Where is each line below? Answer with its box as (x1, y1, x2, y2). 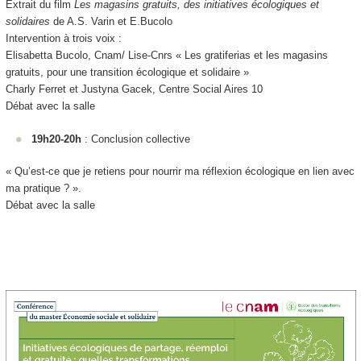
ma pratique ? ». (5, 182, 81, 195)
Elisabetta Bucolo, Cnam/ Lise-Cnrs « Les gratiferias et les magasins (5, 49, 328, 62)
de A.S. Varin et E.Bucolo (49, 15, 172, 28)
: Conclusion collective (81, 132, 190, 145)
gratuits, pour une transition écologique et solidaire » (5, 66, 249, 79)
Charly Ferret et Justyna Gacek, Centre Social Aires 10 (5, 83, 263, 96)
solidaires (5, 15, 50, 28)
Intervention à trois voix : (5, 32, 122, 45)
